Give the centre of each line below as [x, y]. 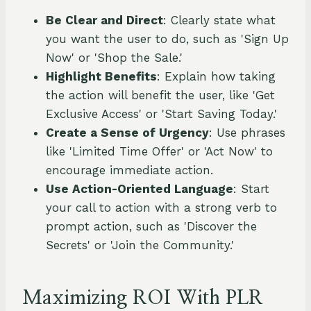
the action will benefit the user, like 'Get [160, 95]
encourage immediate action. [129, 170]
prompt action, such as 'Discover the [151, 227]
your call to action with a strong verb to [161, 208]
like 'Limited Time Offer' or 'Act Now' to [159, 152]
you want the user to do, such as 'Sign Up [167, 39]
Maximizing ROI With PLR [143, 299]
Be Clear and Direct [104, 20]
